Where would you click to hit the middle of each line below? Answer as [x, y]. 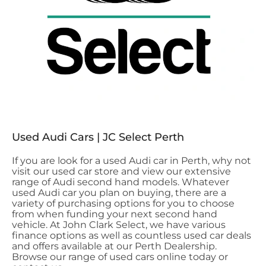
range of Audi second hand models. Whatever [121, 182]
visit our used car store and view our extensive [121, 171]
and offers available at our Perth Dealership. [114, 246]
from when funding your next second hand [115, 214]
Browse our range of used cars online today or [120, 257]
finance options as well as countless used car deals [132, 235]
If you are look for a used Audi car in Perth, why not [132, 161]
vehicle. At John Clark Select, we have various [119, 225]
